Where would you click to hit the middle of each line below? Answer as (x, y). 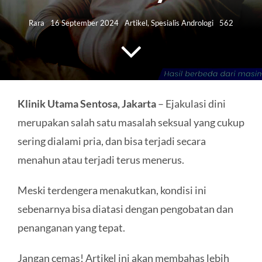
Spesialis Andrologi (182, 23)
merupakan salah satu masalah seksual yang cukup (131, 122)
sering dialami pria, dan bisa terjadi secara (111, 141)
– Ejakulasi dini (191, 103)
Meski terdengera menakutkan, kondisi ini (112, 190)
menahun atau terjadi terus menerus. (101, 159)
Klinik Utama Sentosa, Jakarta (87, 103)
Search (29, 36)
